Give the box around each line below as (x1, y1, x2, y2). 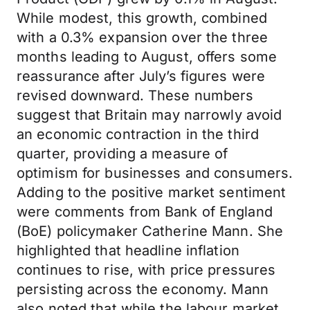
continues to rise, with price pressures (17, 262, 276, 278)
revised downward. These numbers (17, 87, 254, 104)
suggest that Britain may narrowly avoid (17, 107, 282, 123)
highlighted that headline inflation (17, 242, 239, 259)
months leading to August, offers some (17, 48, 277, 65)
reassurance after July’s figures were (17, 68, 266, 84)
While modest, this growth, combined (17, 10, 267, 26)
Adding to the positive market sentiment (17, 184, 286, 201)
